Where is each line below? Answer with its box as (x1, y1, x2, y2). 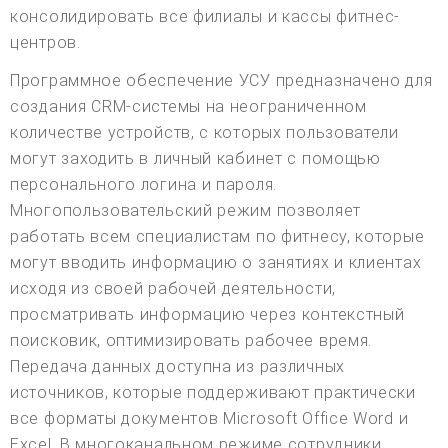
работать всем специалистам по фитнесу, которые (10, 227, 425, 247)
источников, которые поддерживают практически (10, 383, 416, 403)
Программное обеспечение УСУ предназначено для (10, 71, 433, 91)
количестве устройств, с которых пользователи (10, 123, 399, 143)
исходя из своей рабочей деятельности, (10, 279, 336, 299)
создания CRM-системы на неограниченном (10, 97, 367, 117)
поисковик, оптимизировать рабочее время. (10, 331, 373, 351)
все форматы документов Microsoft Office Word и (10, 409, 409, 429)
